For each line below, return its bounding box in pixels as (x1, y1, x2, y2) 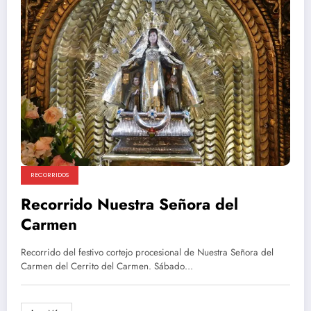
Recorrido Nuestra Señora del (21, 192, 238, 215)
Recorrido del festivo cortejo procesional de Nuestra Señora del (21, 245, 274, 259)
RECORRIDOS (31, 170, 69, 179)
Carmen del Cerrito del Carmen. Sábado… (21, 259, 193, 273)
